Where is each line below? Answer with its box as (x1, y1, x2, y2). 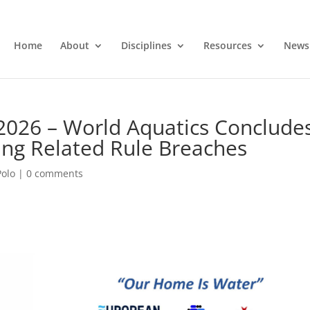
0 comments (26, 167, 84, 180)
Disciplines (120, 38, 172, 52)
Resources (203, 38, 252, 52)
